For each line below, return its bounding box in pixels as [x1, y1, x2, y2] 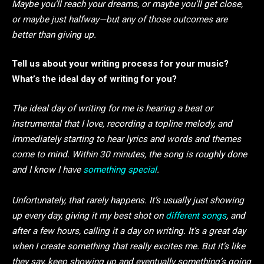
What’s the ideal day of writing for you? [12, 74, 177, 85]
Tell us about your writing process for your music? [12, 58, 229, 70]
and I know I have [12, 164, 83, 175]
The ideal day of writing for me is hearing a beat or [12, 103, 213, 114]
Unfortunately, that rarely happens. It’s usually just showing [12, 194, 244, 206]
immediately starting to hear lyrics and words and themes [12, 133, 241, 144]
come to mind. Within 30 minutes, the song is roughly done [12, 148, 247, 160]
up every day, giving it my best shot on [12, 210, 166, 221]
